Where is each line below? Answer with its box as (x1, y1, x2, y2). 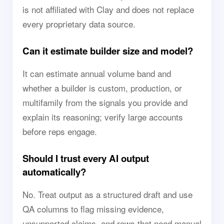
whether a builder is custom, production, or (22, 81, 182, 94)
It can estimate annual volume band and (22, 67, 171, 79)
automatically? (22, 165, 86, 178)
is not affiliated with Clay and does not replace (22, 3, 194, 15)
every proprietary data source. (22, 17, 135, 30)
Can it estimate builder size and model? (22, 44, 193, 57)
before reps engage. (22, 125, 97, 137)
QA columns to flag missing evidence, (22, 202, 164, 215)
